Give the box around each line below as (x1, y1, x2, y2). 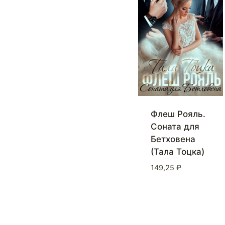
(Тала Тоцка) (150, 147, 204, 157)
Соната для (150, 122, 199, 132)
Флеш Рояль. (150, 109, 205, 120)
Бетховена (150, 134, 195, 145)
